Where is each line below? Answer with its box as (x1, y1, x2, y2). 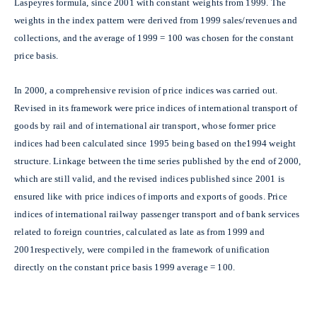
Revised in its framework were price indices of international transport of (14, 102, 298, 113)
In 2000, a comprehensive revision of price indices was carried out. (14, 84, 278, 96)
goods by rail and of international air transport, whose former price (14, 120, 277, 131)
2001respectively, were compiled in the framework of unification (14, 243, 270, 255)
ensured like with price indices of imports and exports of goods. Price (14, 190, 288, 202)
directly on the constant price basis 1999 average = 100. (14, 261, 236, 272)
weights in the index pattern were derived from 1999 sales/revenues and (14, 14, 298, 25)
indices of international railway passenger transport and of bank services (14, 208, 300, 219)
